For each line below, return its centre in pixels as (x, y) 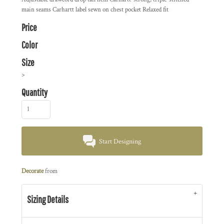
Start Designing (120, 142)
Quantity (34, 92)
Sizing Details (48, 199)
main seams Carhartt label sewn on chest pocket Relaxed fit (95, 10)
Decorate (32, 171)
